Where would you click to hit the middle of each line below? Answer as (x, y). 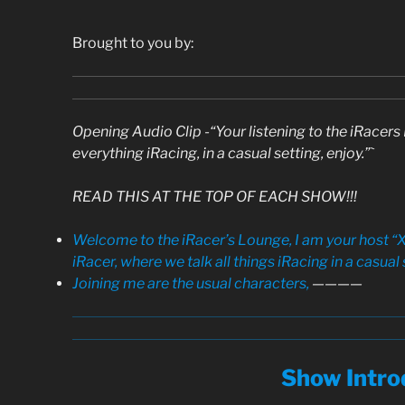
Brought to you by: (133, 42)
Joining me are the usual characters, (191, 283)
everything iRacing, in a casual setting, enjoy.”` (223, 153)
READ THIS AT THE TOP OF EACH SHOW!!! (216, 196)
